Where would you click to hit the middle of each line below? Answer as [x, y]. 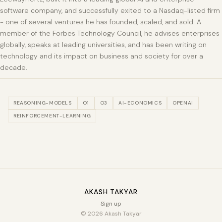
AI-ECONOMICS [140, 103]
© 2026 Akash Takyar [111, 214]
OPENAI [183, 103]
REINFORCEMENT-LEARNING [52, 116]
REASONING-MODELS [43, 103]
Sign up [111, 204]
